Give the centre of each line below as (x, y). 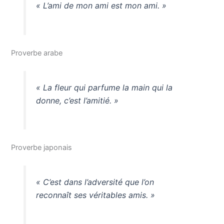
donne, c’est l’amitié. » (77, 100)
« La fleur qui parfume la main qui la (104, 87)
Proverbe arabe (37, 53)
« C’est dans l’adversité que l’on (95, 182)
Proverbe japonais (42, 148)
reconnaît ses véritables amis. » (95, 195)
